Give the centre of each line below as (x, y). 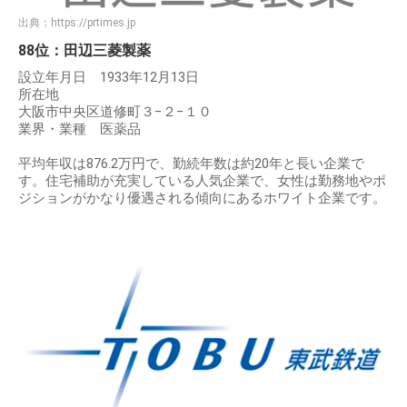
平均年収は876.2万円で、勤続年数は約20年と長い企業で (191, 164)
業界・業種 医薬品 (86, 129)
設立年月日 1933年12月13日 (109, 78)
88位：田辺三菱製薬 (84, 51)
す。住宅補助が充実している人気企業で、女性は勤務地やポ (202, 181)
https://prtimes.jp (93, 23)
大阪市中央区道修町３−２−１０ (115, 112)
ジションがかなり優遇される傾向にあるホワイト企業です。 (202, 199)
